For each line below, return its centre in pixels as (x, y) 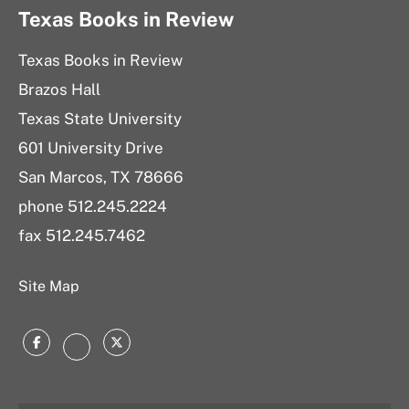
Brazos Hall (59, 90)
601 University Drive (91, 148)
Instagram (119, 351)
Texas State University (100, 119)
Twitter (146, 346)
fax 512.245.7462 (84, 236)
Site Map (49, 287)
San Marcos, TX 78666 (101, 178)
